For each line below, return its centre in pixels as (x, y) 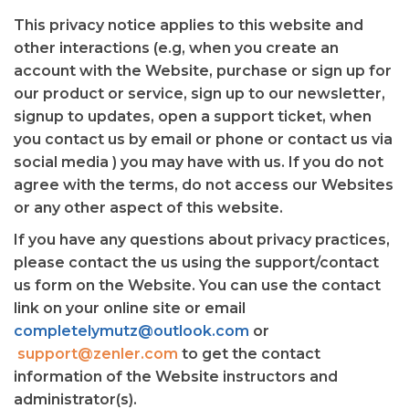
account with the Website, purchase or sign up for (203, 71)
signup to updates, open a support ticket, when (193, 116)
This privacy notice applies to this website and (189, 25)
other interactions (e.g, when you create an (176, 48)
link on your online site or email (130, 308)
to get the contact (249, 354)
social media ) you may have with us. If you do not (199, 162)
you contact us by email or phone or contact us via (203, 139)
